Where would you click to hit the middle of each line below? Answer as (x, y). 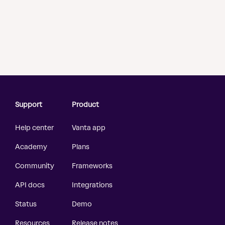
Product (85, 105)
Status (26, 204)
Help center (34, 128)
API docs (30, 185)
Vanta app (89, 128)
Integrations (92, 185)
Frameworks (92, 166)
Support (29, 105)
